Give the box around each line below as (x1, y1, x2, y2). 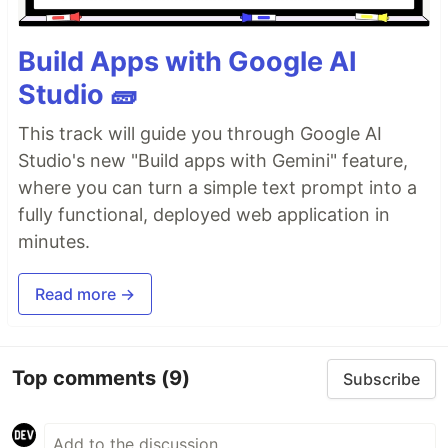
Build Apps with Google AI (18, 44, 357, 78)
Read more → (35, 283, 135, 304)
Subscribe (343, 368, 420, 389)
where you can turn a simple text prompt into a (18, 176, 417, 198)
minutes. (18, 230, 90, 252)
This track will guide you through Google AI (18, 122, 382, 144)
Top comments (12, 366, 161, 391)
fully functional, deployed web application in (18, 203, 390, 225)
